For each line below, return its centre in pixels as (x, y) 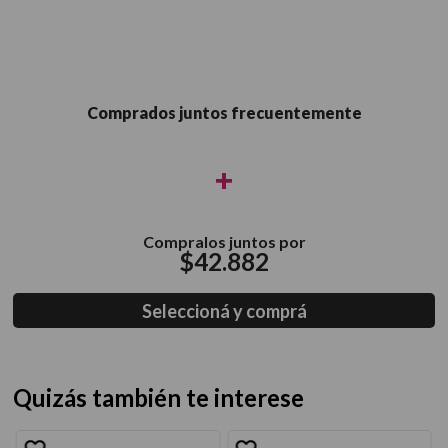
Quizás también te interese (158, 397)
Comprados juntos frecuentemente (224, 112)
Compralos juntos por (224, 241)
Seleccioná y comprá (224, 310)
